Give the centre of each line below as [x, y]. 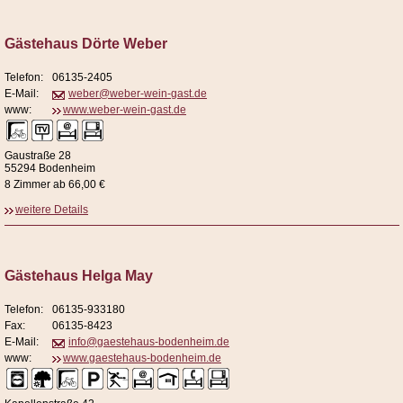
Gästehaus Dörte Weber [86, 44]
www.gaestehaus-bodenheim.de [142, 358]
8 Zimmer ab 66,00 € [55, 185]
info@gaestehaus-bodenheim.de [149, 342]
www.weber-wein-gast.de [125, 110]
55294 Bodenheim [50, 169]
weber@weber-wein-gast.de [138, 94]
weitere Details [52, 210]
